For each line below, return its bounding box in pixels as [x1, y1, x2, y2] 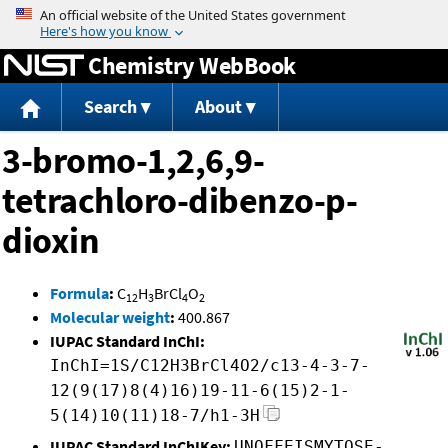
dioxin [2, 218, 99, 264]
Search [83, 95, 137, 119]
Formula [50, 283, 109, 304]
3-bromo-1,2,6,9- [2, 138, 264, 184]
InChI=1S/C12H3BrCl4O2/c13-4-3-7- [50, 356, 370, 376]
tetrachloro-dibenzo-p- [2, 178, 357, 224]
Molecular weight [50, 307, 170, 328]
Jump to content [168, 4, 280, 24]
